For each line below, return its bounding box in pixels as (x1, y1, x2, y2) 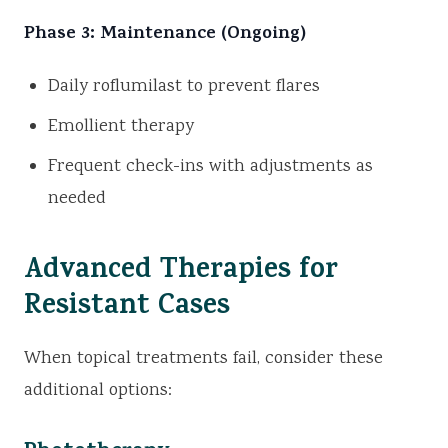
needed (48, 186, 106, 213)
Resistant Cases (24, 286, 230, 332)
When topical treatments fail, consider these (24, 346, 383, 373)
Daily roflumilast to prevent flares (48, 74, 320, 101)
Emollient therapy (48, 114, 194, 141)
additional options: (24, 378, 172, 405)
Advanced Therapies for (24, 250, 338, 296)
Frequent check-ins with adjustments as (48, 154, 373, 181)
